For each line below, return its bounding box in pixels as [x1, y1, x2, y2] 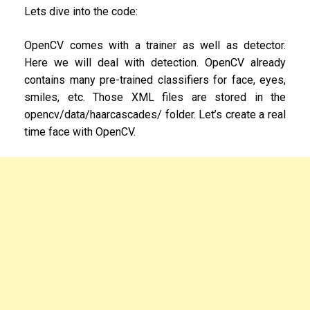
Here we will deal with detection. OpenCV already [24, 56, 286, 70]
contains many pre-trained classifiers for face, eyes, [24, 73, 286, 87]
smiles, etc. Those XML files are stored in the [24, 91, 286, 104]
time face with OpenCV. [24, 125, 136, 139]
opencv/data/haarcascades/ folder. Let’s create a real [24, 108, 286, 122]
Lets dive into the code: [24, 5, 138, 19]
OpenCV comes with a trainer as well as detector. [24, 39, 286, 53]
